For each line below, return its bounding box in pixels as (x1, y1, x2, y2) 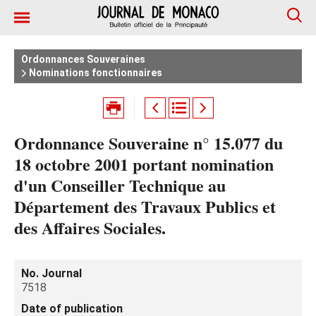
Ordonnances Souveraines (21, 54, 145, 65)
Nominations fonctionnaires (27, 67, 162, 78)
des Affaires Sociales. (14, 215, 166, 240)
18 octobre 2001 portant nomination (14, 152, 274, 176)
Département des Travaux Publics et (14, 194, 276, 219)
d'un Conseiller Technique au (14, 173, 226, 197)
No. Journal (21, 267, 82, 280)
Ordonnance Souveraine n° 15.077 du (14, 130, 283, 155)
